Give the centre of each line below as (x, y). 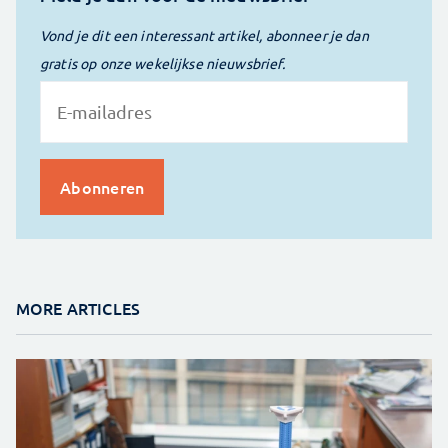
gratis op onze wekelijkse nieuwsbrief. (162, 62)
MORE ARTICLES (78, 307)
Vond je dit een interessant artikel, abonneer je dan (204, 34)
